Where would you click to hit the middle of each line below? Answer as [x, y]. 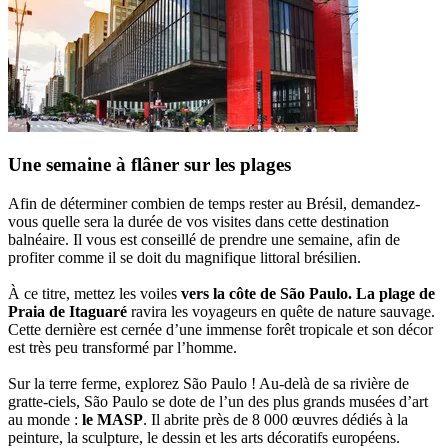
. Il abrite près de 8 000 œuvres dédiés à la [275, 420]
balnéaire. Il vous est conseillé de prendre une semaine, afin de [204, 240]
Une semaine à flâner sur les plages [149, 165]
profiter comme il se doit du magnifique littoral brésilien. [184, 258]
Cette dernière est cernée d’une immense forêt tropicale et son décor [220, 330]
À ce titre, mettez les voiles [94, 294]
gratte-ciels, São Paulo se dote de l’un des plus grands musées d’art [218, 402]
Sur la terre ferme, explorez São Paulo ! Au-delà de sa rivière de [208, 384]
